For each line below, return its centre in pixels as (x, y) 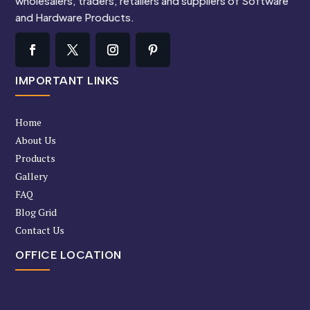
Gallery (32, 176)
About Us (36, 140)
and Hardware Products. (75, 17)
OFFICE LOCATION (69, 255)
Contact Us (40, 230)
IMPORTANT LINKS (67, 81)
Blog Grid (36, 212)
